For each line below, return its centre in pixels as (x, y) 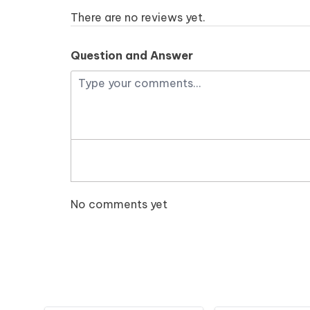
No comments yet (119, 204)
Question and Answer (132, 56)
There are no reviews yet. (138, 18)
